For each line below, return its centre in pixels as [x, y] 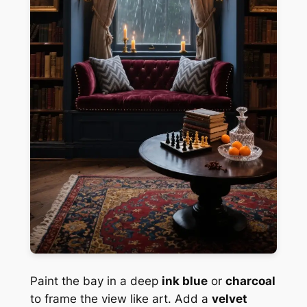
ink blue [184, 281]
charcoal [250, 281]
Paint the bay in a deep [96, 281]
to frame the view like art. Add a [121, 298]
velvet [229, 298]
